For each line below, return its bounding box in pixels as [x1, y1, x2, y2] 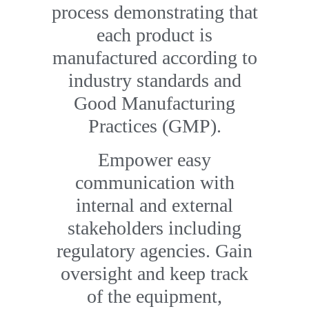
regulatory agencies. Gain [57, 240, 252, 261]
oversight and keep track [61, 263, 248, 284]
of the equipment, [87, 286, 222, 307]
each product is [97, 24, 212, 46]
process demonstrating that [51, 1, 258, 23]
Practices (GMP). [88, 115, 221, 137]
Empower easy [98, 149, 211, 170]
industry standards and [68, 70, 241, 91]
